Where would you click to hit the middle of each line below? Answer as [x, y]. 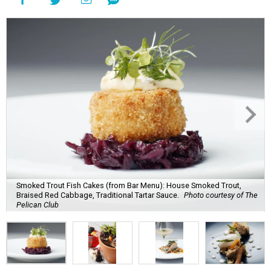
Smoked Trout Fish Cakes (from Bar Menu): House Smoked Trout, [129, 185]
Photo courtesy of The [221, 195]
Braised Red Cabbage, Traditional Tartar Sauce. [98, 195]
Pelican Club [38, 204]
